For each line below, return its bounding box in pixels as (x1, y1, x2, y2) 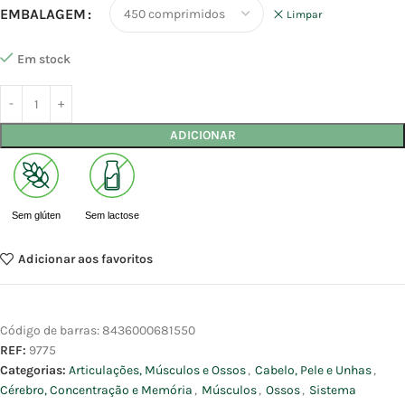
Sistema (309, 382, 356, 399)
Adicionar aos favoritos (17, 250, 153, 267)
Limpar (287, 8, 322, 22)
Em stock (17, 52, 71, 67)
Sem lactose (84, 210, 139, 221)
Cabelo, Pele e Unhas (255, 363, 372, 379)
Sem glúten (12, 210, 61, 221)
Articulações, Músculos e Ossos (69, 363, 246, 379)
